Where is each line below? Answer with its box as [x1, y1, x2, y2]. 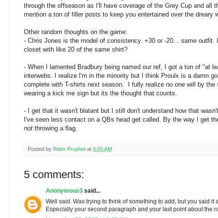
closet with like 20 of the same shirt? [24, 46, 127, 54]
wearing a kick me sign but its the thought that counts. [24, 90, 177, 97]
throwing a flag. [33, 125, 79, 132]
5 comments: [24, 168, 84, 181]
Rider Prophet [53, 146, 86, 152]
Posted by [28, 146, 53, 152]
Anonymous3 [46, 187, 83, 195]
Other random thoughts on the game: [24, 28, 127, 36]
